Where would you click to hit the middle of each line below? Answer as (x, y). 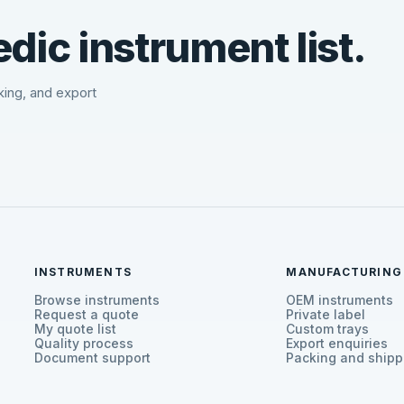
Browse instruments (96, 301)
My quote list (75, 330)
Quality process (83, 344)
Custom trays (328, 330)
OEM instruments (340, 301)
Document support (92, 358)
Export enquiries (337, 344)
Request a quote (86, 315)
